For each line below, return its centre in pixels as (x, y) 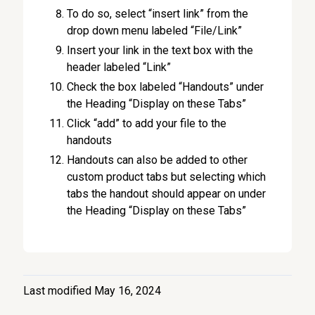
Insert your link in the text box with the (160, 50)
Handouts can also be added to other (157, 160)
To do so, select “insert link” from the (158, 14)
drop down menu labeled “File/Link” (155, 31)
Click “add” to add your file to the (147, 123)
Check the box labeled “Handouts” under (166, 87)
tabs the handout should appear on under (167, 194)
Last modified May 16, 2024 (92, 291)
